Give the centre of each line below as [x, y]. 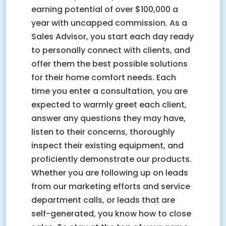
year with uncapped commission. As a [109, 23]
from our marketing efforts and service [111, 186]
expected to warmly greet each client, [109, 105]
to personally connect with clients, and [111, 50]
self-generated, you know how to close [111, 214]
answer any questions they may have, [108, 118]
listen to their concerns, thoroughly [103, 132]
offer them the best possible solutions [109, 64]
